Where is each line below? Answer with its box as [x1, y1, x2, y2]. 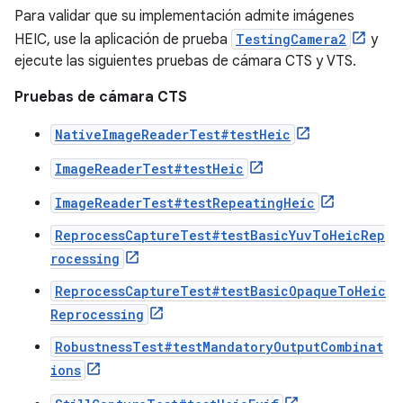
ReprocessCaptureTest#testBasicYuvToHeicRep [55, 227, 385, 244]
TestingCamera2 [236, 31, 346, 48]
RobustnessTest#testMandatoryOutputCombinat [55, 338, 383, 355]
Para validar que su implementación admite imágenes [14, 7, 354, 25]
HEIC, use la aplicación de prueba [14, 31, 231, 49]
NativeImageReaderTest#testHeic [55, 126, 291, 143]
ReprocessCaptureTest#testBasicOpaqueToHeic [55, 282, 386, 300]
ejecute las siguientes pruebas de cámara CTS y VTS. [14, 52, 356, 70]
